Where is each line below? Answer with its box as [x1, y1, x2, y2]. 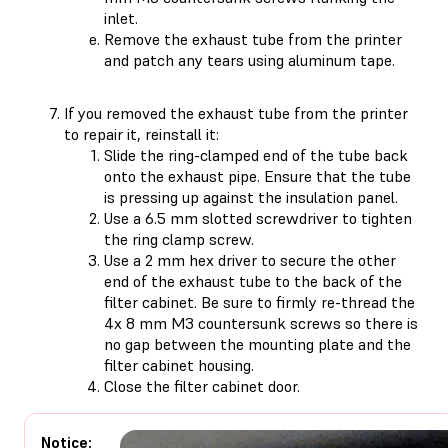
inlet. [104, 7, 138, 28]
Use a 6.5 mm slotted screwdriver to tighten [104, 207, 412, 228]
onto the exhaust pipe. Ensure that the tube [104, 165, 411, 186]
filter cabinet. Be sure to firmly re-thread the [104, 291, 415, 312]
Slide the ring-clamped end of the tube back [104, 144, 408, 165]
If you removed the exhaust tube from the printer [64, 102, 408, 123]
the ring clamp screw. [104, 228, 254, 249]
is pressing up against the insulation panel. [104, 186, 398, 207]
